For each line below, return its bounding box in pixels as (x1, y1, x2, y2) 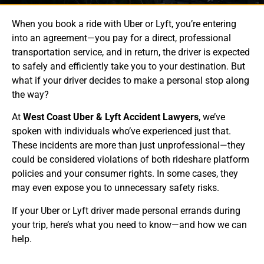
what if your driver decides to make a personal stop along (12, 75, 249, 86)
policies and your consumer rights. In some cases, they (12, 168, 238, 180)
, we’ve (199, 111, 225, 123)
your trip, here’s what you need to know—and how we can (12, 219, 247, 230)
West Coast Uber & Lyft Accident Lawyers (23, 111, 199, 123)
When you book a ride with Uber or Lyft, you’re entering (12, 18, 236, 29)
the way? (12, 89, 49, 100)
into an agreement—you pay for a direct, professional (12, 32, 231, 44)
